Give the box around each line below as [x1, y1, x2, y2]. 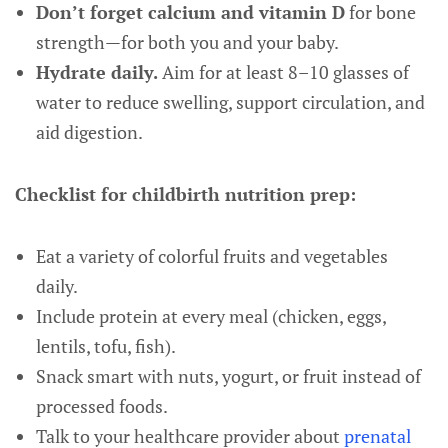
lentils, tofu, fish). [35, 334, 176, 358]
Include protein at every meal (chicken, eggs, [35, 304, 386, 328]
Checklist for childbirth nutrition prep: [15, 182, 356, 206]
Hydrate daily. [35, 60, 158, 84]
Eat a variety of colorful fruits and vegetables [35, 244, 388, 268]
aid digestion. [35, 120, 143, 144]
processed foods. [35, 394, 168, 418]
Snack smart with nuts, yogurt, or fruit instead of [35, 364, 421, 388]
